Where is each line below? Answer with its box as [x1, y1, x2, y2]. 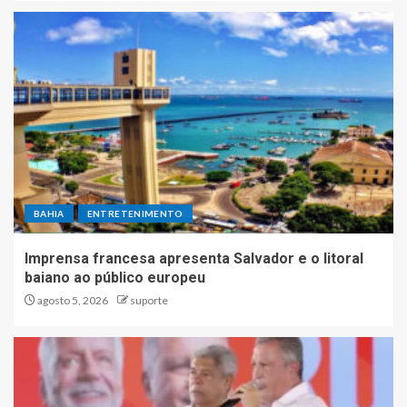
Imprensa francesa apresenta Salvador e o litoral [25, 249, 363, 267]
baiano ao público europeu [25, 268, 205, 286]
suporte [130, 293, 168, 307]
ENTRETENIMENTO [86, 207, 184, 219]
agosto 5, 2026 [35, 293, 108, 307]
